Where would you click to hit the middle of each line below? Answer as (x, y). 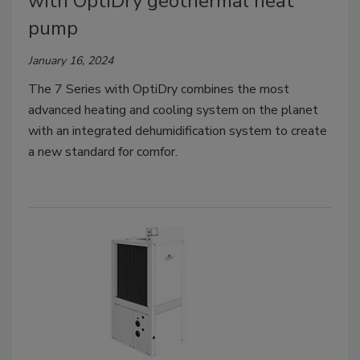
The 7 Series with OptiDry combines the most (159, 89)
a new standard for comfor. (103, 151)
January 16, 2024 (71, 60)
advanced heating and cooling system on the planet (173, 110)
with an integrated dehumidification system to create (178, 131)
